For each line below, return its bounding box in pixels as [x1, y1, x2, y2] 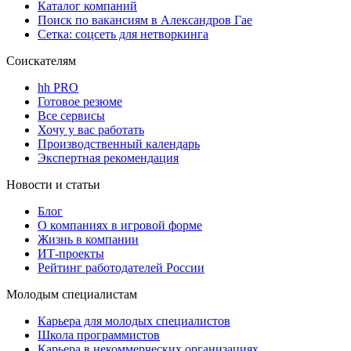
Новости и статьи [6, 177, 100, 191]
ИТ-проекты [38, 246, 104, 260]
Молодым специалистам [6, 287, 137, 301]
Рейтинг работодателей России [38, 260, 204, 274]
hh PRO [38, 80, 78, 94]
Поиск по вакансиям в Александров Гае [38, 13, 252, 27]
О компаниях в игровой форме [38, 218, 202, 232]
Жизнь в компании [38, 232, 139, 246]
